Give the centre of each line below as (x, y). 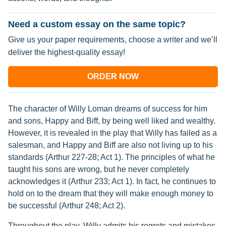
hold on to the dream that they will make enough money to (111, 193)
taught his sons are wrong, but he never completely (99, 169)
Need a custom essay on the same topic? (97, 24)
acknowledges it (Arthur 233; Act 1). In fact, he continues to (112, 181)
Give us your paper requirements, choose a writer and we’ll (113, 40)
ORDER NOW (113, 76)
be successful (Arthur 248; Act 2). (67, 206)
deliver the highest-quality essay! (67, 52)
